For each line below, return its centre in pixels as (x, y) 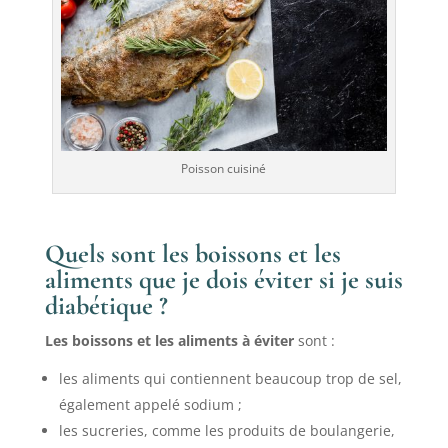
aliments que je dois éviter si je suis (223, 280)
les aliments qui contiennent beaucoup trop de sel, (230, 379)
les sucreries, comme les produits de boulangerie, (226, 431)
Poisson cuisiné (224, 169)
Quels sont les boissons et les (192, 254)
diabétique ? (106, 306)
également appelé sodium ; (150, 405)
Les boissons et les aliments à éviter (169, 341)
